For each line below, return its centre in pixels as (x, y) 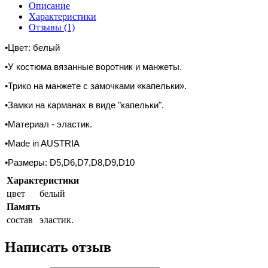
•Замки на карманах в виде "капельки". (84, 105)
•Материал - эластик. (48, 124)
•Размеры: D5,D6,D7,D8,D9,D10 (70, 162)
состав (20, 220)
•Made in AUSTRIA (42, 143)
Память (23, 206)
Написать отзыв (58, 247)
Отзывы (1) (52, 27)
